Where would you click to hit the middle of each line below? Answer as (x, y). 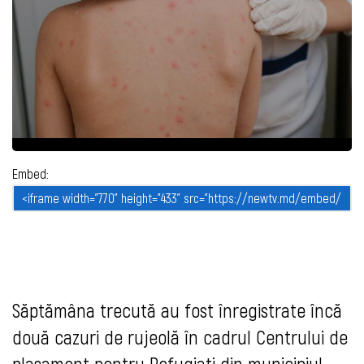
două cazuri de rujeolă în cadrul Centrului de (180, 337)
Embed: (30, 174)
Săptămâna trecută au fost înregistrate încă (177, 310)
